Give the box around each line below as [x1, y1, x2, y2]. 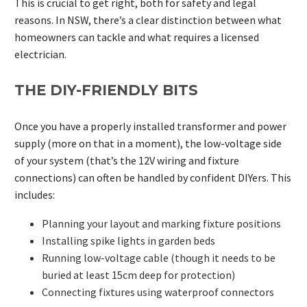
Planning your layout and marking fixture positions [42, 217, 281, 231]
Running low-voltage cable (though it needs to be [42, 251, 275, 265]
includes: [14, 187, 55, 201]
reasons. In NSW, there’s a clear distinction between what [14, 12, 282, 27]
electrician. [14, 47, 66, 61]
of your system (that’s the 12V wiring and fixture [14, 153, 239, 167]
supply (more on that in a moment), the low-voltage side [14, 136, 282, 150]
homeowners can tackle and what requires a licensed [14, 29, 259, 44]
